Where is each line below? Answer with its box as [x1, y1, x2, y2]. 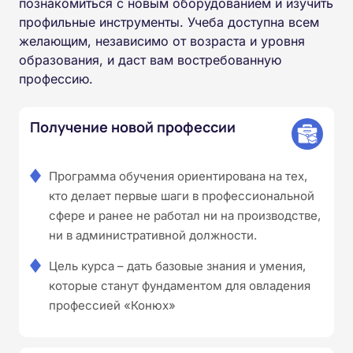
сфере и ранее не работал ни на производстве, [49, 207, 321, 223]
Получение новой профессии [30, 117, 236, 136]
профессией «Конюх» [49, 297, 176, 313]
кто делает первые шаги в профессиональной [49, 188, 314, 203]
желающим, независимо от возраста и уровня [19, 32, 305, 49]
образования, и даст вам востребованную [19, 51, 281, 68]
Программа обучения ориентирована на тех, [49, 168, 307, 184]
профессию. [19, 70, 93, 87]
